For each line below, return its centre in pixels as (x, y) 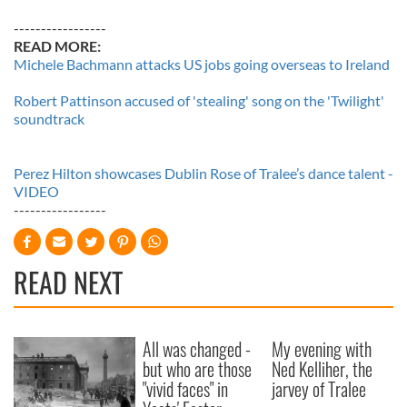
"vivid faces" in (186, 389)
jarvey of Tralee (319, 389)
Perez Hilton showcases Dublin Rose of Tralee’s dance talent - (203, 174)
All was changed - (197, 349)
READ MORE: (57, 46)
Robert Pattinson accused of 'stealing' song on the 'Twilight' (199, 101)
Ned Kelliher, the (323, 369)
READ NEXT (68, 283)
